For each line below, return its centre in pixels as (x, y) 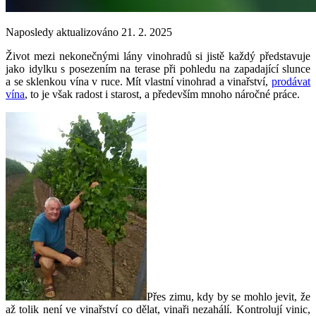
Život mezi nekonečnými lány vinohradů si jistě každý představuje (158, 56)
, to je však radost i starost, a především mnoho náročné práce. (162, 94)
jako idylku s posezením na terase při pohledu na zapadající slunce (158, 68)
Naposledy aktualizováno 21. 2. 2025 (89, 32)
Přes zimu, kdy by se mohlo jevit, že (229, 296)
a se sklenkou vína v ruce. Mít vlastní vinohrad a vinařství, (139, 81)
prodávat (291, 81)
